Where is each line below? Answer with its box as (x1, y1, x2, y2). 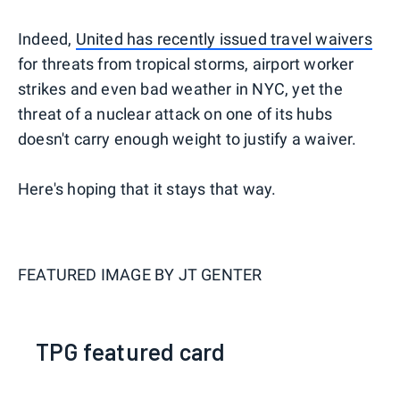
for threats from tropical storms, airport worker (18, 54, 354, 73)
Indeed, (18, 29, 76, 48)
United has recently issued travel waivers (75, 29, 372, 48)
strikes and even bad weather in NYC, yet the (18, 79, 343, 98)
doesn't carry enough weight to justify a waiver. (18, 129, 357, 148)
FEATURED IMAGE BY (18, 264, 179, 284)
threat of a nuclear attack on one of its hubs (18, 104, 333, 123)
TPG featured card (36, 337, 226, 365)
